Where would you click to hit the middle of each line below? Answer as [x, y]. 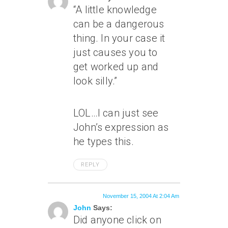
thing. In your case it [119, 38]
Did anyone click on [117, 220]
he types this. [104, 142]
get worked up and [116, 67]
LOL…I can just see [116, 113]
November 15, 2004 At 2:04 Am [141, 196]
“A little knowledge [115, 10]
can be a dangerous [119, 24]
